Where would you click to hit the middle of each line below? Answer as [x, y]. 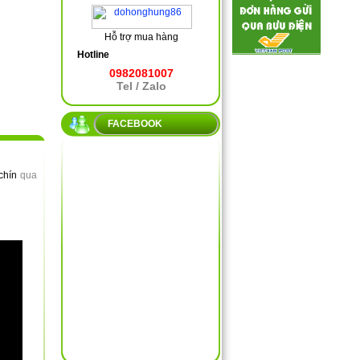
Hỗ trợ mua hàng [141, 37]
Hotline [93, 55]
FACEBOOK [135, 124]
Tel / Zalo [141, 86]
